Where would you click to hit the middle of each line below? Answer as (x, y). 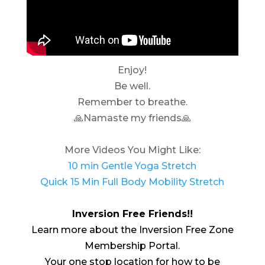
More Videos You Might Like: (132, 150)
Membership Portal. (132, 245)
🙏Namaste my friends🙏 (132, 118)
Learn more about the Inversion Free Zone (132, 230)
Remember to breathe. (132, 102)
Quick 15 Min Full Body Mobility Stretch (132, 182)
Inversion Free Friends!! (132, 214)
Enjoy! (132, 70)
